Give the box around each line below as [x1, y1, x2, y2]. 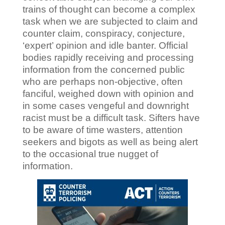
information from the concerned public [22, 64, 185, 75]
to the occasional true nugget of [22, 149, 158, 160]
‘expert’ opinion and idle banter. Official [22, 40, 188, 51]
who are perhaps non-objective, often [22, 76, 183, 87]
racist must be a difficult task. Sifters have [22, 113, 200, 124]
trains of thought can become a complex [22, 4, 195, 15]
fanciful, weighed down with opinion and [22, 88, 194, 99]
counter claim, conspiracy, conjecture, [22, 28, 185, 39]
